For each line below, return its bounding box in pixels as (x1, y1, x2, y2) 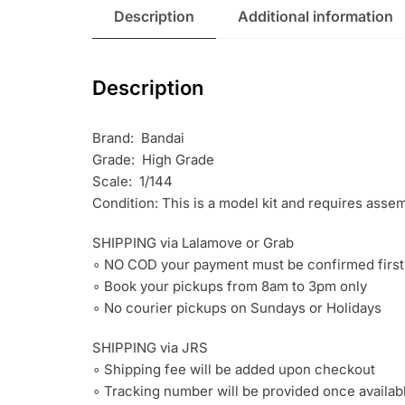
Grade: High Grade (92, 150, 214, 168)
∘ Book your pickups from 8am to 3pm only (92, 277, 367, 295)
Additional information (238, 6, 393, 25)
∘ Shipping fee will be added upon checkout (92, 360, 375, 378)
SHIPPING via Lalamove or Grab (92, 233, 294, 251)
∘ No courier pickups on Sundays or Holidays (92, 298, 381, 316)
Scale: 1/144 (92, 172, 173, 190)
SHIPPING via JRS (92, 338, 208, 356)
